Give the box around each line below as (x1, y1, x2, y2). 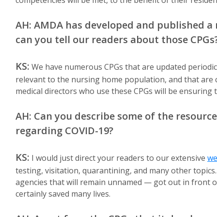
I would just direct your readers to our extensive (30, 153, 207, 163)
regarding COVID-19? (15, 124, 113, 137)
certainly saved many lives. (15, 188, 110, 199)
